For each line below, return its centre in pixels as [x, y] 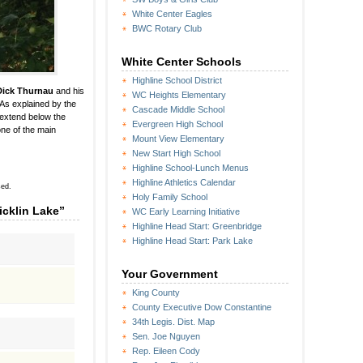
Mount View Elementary [178, 139]
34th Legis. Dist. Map [173, 322]
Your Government [170, 274]
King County [156, 293]
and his [69, 91]
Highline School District [177, 80]
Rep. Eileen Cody [166, 351]
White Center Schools [181, 62]
